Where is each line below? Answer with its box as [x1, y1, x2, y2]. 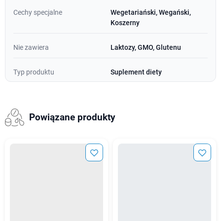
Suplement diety [110, 68, 162, 76]
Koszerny [110, 18, 140, 27]
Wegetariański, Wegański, [110, 8, 191, 16]
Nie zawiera [13, 43, 49, 51]
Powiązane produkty [29, 111, 115, 123]
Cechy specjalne [13, 8, 62, 16]
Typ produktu [13, 68, 54, 76]
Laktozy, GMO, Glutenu [110, 43, 181, 51]
